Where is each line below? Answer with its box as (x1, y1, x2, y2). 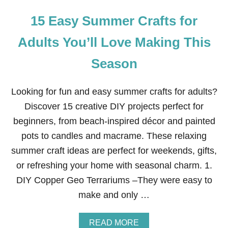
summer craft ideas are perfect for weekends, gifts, (11, 146, 217, 156)
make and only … (78, 190, 150, 200)
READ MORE (89, 218, 139, 227)
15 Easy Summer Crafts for (31, 13, 197, 28)
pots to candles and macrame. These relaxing (21, 131, 207, 141)
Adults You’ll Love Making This (17, 35, 211, 50)
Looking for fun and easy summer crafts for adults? (11, 87, 217, 97)
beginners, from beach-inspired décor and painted (13, 116, 215, 126)
